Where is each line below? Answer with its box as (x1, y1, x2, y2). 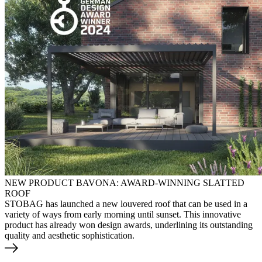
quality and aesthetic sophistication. (5, 230, 135, 240)
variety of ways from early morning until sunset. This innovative (5, 209, 241, 219)
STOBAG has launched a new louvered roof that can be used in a (5, 198, 247, 209)
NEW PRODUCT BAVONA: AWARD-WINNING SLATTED (5, 177, 244, 188)
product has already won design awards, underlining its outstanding (5, 219, 253, 230)
